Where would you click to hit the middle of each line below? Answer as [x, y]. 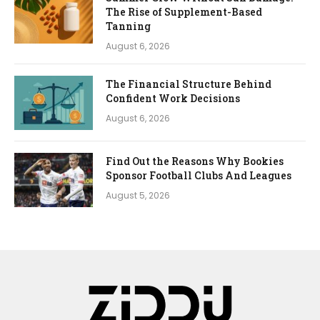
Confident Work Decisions [173, 98]
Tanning [128, 26]
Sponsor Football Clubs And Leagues [199, 175]
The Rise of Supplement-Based [184, 11]
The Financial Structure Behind [189, 84]
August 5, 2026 [138, 195]
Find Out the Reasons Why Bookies [195, 161]
